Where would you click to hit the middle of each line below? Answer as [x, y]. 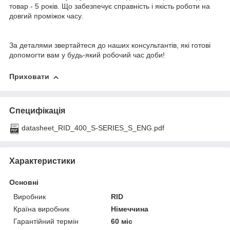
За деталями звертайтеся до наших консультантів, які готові [110, 45]
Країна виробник [41, 209]
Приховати [29, 77]
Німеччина [130, 209]
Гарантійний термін [46, 221]
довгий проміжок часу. [46, 16]
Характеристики [42, 161]
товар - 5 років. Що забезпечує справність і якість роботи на [110, 6]
